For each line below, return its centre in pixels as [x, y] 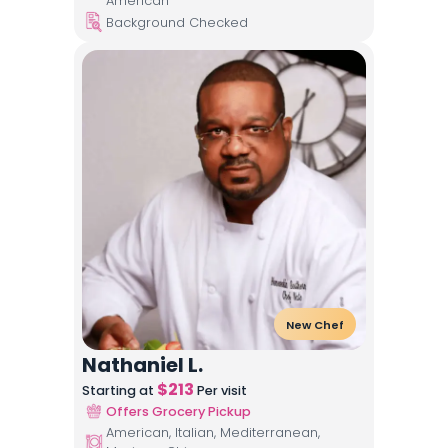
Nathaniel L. [142, 365]
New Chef [315, 325]
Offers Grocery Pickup [178, 411]
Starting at [119, 390]
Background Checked [177, 22]
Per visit [220, 390]
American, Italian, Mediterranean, [213, 432]
